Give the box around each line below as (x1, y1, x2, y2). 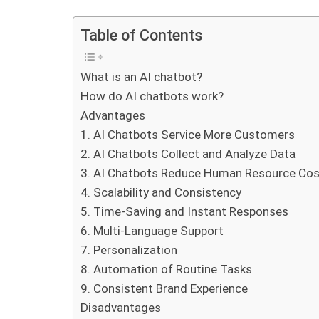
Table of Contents (80, 26, 203, 44)
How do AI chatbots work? (80, 88, 224, 103)
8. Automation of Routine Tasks (80, 261, 252, 276)
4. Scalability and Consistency (80, 184, 241, 199)
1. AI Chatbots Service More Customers (80, 127, 295, 142)
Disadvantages (80, 300, 161, 315)
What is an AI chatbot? (80, 69, 202, 84)
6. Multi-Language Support (80, 223, 224, 238)
